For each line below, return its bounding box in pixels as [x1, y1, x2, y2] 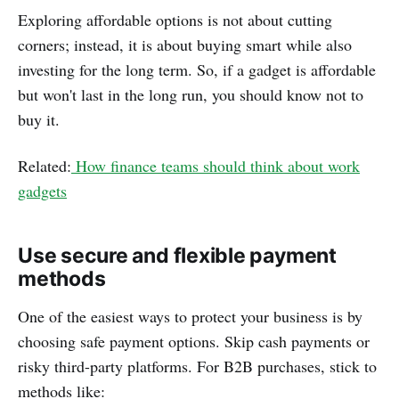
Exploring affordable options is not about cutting [18, 9, 332, 31]
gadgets [18, 180, 67, 202]
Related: [18, 155, 71, 177]
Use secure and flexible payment [18, 243, 337, 269]
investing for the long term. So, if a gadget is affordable [18, 59, 376, 81]
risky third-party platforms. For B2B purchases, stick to [18, 355, 377, 378]
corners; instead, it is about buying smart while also [18, 34, 352, 56]
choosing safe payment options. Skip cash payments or [18, 330, 370, 353]
